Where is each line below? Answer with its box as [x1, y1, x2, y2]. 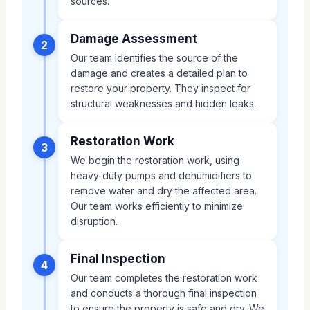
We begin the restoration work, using [71, 154, 239, 166]
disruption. [71, 215, 118, 227]
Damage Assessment [71, 31, 197, 46]
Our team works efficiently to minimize [71, 199, 243, 212]
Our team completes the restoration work [71, 271, 257, 284]
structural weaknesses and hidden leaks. [71, 97, 256, 109]
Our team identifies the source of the [71, 51, 238, 64]
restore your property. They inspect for [71, 82, 250, 94]
